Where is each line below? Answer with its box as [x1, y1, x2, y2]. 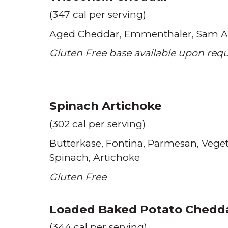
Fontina [106, 137, 143, 149]
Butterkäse [49, 137, 101, 149]
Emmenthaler [124, 28, 192, 40]
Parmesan [148, 137, 197, 149]
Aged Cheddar [49, 28, 120, 40]
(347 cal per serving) [49, 9, 146, 20]
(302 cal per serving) [49, 118, 146, 130]
